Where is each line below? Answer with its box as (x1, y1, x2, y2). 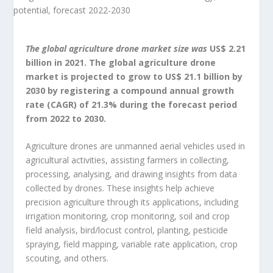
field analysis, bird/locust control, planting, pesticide (26, 224, 229, 236)
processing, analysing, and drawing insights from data (26, 168, 238, 180)
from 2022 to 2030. (26, 113, 107, 124)
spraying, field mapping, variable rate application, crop (26, 238, 238, 250)
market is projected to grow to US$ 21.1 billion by (26, 71, 243, 82)
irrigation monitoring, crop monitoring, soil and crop (26, 210, 230, 222)
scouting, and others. (26, 252, 109, 264)
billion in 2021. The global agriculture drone (26, 57, 216, 68)
